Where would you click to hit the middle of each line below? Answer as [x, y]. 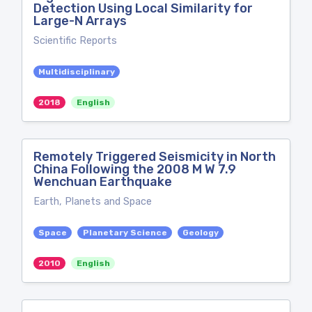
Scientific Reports [75, 41]
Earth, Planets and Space [93, 202]
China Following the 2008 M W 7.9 [135, 169]
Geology [200, 233]
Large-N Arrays [80, 21]
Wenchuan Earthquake [103, 182]
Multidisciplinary [77, 72]
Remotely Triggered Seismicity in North [155, 157]
